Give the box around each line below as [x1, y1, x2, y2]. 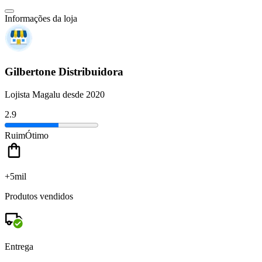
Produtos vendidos [5, 191, 73, 201]
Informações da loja [5, 13, 77, 24]
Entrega [5, 241, 33, 251]
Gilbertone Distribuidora [5, 65, 123, 78]
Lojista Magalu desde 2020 [5, 89, 105, 99]
